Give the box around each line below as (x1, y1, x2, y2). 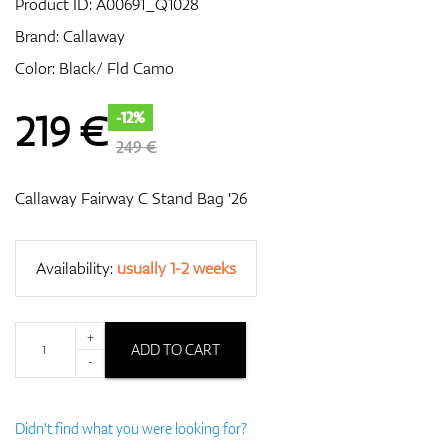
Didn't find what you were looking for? (15, 418, 247, 438)
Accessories (185, 156, 263, 179)
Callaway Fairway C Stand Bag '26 (15, 186, 247, 209)
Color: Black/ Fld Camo (15, 56, 174, 79)
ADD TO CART (131, 339, 220, 359)
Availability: (36, 256, 117, 279)
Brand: (15, 24, 63, 47)
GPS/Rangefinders (161, 62, 287, 85)
